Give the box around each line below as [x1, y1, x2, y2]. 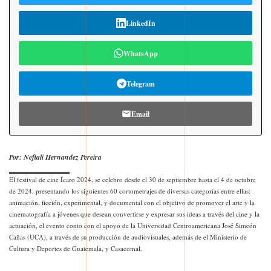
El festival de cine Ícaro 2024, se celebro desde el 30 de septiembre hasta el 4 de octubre [9, 175, 256, 184]
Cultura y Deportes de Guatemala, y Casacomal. [9, 244, 142, 253]
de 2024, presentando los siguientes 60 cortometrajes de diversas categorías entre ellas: [9, 186, 250, 196]
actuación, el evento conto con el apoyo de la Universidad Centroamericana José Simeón [9, 221, 256, 230]
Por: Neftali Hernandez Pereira [9, 152, 102, 163]
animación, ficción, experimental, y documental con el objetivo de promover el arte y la [9, 198, 255, 207]
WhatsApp [123, 48, 158, 59]
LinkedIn [125, 18, 155, 28]
